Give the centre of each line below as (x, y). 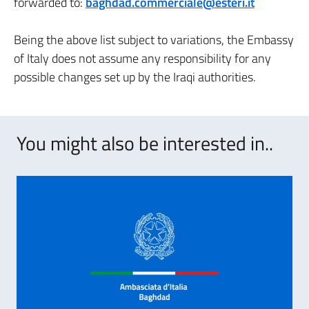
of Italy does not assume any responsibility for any (142, 58)
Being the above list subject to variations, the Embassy (154, 40)
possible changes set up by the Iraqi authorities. (135, 77)
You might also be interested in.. (145, 143)
